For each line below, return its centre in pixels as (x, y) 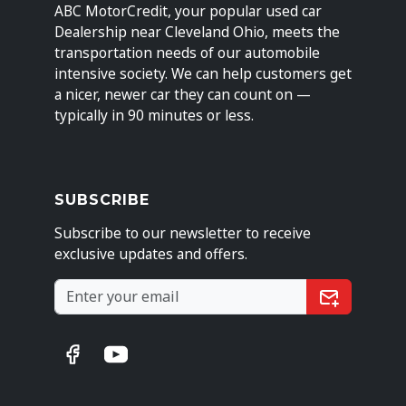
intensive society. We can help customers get (203, 73)
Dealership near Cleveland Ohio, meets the (197, 32)
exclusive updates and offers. (151, 254)
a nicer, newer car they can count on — (183, 94)
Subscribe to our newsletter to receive (183, 233)
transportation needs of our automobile (187, 53)
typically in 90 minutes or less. (154, 115)
